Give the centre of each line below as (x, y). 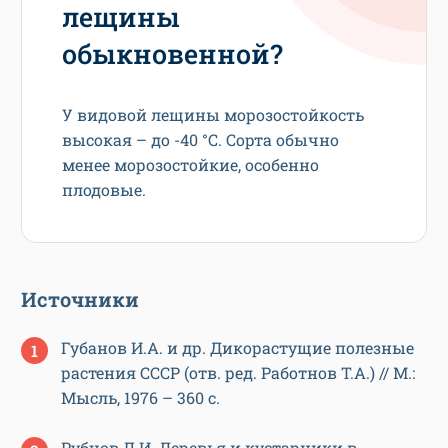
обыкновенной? (172, 53)
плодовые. (104, 189)
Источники (80, 298)
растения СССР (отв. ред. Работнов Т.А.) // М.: (238, 372)
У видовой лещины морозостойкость (213, 114)
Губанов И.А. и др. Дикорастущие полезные (237, 347)
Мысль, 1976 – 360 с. (140, 397)
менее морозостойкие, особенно (190, 164)
